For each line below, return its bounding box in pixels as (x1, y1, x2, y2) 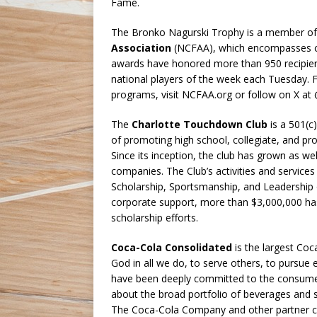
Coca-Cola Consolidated (111, 241, 232, 255)
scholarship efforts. (111, 211, 198, 225)
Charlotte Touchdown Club (132, 117, 267, 132)
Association (111, 41, 171, 55)
